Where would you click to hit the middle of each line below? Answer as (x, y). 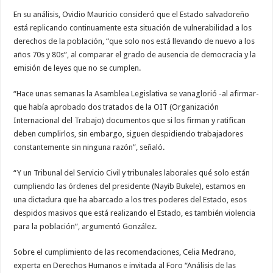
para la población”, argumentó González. (85, 227)
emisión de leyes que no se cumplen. (77, 68)
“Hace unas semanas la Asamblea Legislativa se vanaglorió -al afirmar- (136, 94)
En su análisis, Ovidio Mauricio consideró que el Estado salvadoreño (132, 15)
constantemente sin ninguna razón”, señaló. (89, 147)
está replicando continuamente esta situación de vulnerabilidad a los (133, 28)
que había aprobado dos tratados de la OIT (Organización (116, 107)
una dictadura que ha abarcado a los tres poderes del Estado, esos (130, 200)
